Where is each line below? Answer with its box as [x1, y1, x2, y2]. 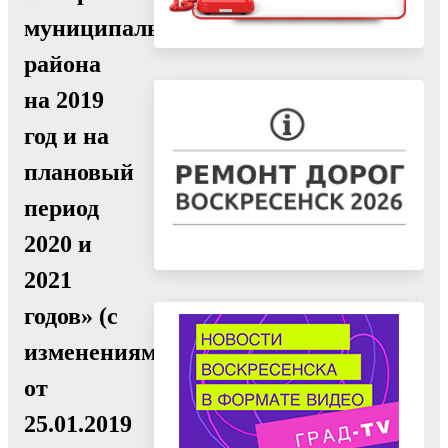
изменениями [24, 338, 171, 365]
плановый [24, 158, 134, 185]
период [24, 194, 99, 221]
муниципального [24, 14, 208, 41]
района [24, 50, 101, 77]
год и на [24, 122, 109, 149]
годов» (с [24, 302, 118, 329]
